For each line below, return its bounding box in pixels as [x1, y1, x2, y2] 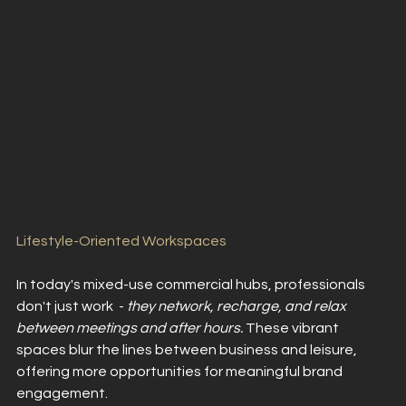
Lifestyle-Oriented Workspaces [16, 233, 227, 248]
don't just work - [16, 298, 124, 314]
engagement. [16, 385, 108, 401]
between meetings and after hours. [16, 320, 246, 335]
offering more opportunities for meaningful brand [16, 363, 345, 379]
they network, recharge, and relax [124, 298, 349, 314]
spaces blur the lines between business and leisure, [16, 342, 360, 357]
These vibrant [246, 320, 342, 335]
